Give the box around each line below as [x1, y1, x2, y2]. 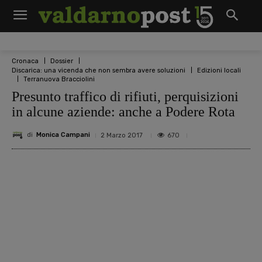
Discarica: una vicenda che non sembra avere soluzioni [12, 66, 185, 74]
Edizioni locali [197, 66, 241, 74]
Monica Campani [36, 131, 90, 139]
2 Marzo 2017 [101, 131, 143, 139]
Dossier [50, 57, 73, 65]
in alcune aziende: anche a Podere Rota [12, 104, 235, 119]
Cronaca [12, 57, 39, 65]
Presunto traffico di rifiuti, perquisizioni [12, 88, 239, 104]
